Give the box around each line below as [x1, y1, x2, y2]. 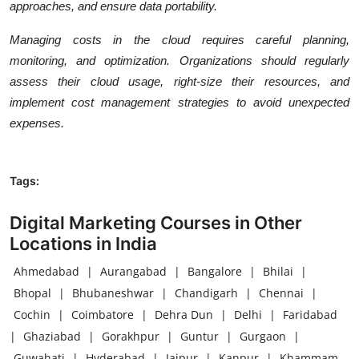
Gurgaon [240, 328, 286, 344]
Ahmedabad [14, 263, 79, 279]
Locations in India [10, 232, 157, 254]
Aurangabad [100, 263, 167, 279]
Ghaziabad [23, 328, 81, 344]
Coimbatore [71, 306, 134, 322]
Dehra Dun [155, 306, 213, 322]
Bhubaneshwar [72, 284, 154, 301]
